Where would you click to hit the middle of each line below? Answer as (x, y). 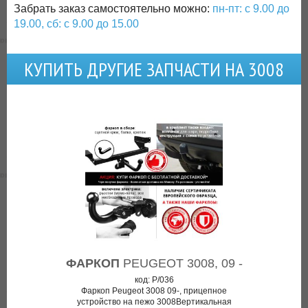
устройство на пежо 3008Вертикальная (154, 302)
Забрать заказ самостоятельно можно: (113, 9)
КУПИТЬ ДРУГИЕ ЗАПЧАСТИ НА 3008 (154, 69)
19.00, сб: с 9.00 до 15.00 (76, 24)
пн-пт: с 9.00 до (251, 9)
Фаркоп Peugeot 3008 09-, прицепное (154, 291)
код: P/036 (154, 280)
